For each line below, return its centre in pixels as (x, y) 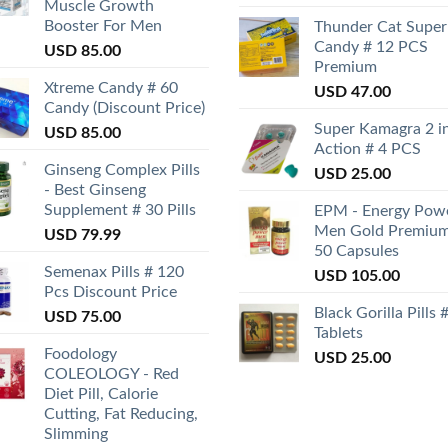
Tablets (338, 333)
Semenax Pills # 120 (114, 272)
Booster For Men (103, 26)
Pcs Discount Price (110, 292)
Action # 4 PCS (367, 149)
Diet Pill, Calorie (101, 394)
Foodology (80, 354)
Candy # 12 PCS (371, 47)
